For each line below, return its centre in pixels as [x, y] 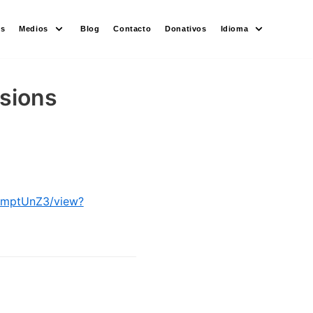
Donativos [186, 28]
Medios [34, 28]
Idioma [234, 28]
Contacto [132, 28]
